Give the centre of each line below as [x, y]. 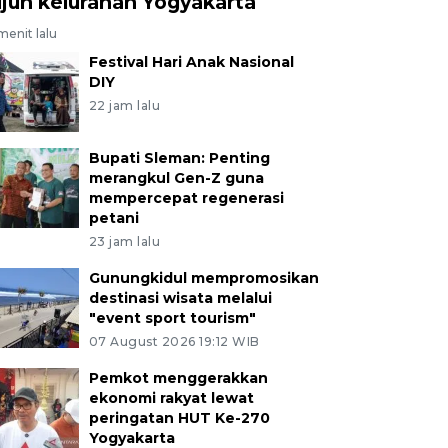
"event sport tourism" [172, 317]
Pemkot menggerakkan [178, 377]
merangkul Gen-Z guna [176, 177]
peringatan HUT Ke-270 [179, 417]
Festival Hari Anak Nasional [191, 61]
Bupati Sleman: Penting [179, 157]
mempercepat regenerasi [186, 197]
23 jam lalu [124, 241]
